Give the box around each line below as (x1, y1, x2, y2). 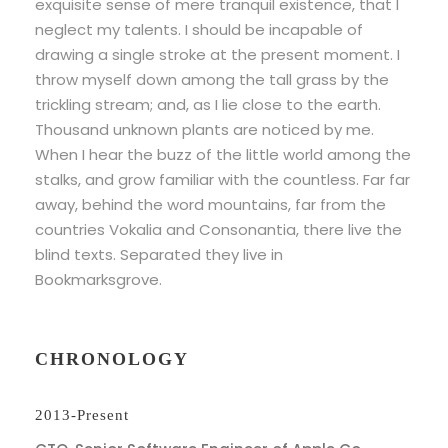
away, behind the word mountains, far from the (35, 194, 386, 215)
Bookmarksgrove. (35, 269, 162, 290)
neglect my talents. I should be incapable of (35, 19, 363, 40)
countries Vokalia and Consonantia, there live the (35, 219, 402, 240)
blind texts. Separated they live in (35, 244, 283, 265)
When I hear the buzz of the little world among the (35, 144, 411, 165)
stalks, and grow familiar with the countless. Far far (35, 169, 410, 190)
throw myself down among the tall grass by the (35, 69, 389, 90)
